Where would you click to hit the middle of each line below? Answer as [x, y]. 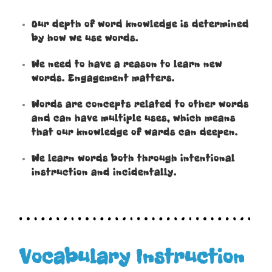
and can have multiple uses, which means [134, 118]
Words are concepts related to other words [141, 104]
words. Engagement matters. [105, 78]
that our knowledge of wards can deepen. [137, 132]
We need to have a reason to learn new [127, 64]
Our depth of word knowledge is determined [141, 24]
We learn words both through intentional [134, 158]
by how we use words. [85, 38]
